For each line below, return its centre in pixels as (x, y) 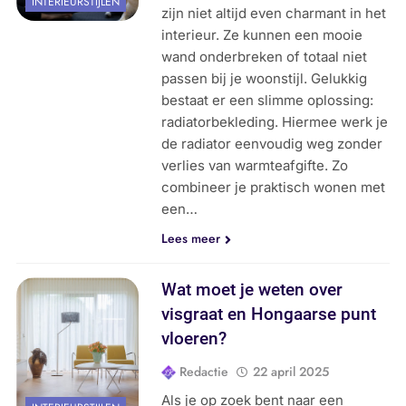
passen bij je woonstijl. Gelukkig (265, 79)
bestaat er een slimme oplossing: (268, 101)
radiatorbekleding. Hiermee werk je (275, 122)
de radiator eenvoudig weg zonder (272, 144)
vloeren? (194, 339)
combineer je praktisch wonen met (274, 188)
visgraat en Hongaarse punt (269, 314)
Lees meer (191, 239)
